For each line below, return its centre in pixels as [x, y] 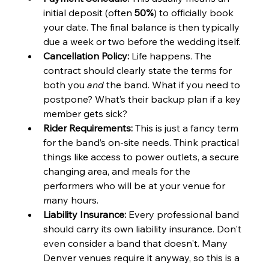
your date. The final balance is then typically [143, 27]
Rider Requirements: [88, 128]
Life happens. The [172, 56]
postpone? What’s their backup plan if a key [144, 99]
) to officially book [195, 13]
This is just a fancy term [187, 128]
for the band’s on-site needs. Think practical [143, 143]
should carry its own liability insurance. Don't [144, 229]
